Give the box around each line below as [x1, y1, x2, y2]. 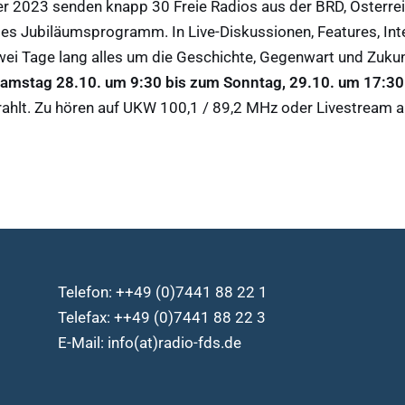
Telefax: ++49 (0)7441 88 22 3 [58, 308, 266, 326]
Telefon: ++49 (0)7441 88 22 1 [58, 283, 268, 301]
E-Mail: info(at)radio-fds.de [58, 334, 241, 352]
